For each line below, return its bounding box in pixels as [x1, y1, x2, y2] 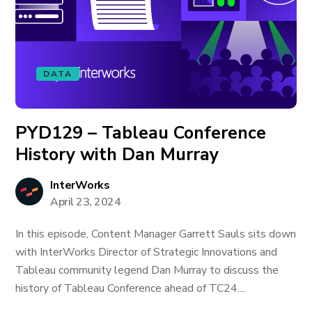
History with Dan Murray [15, 143, 219, 166]
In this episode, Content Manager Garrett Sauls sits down [15, 226, 297, 242]
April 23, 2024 [50, 194, 121, 210]
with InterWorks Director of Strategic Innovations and [15, 244, 278, 260]
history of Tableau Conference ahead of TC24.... [15, 281, 247, 296]
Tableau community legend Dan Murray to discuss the [15, 263, 279, 278]
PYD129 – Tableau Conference [15, 121, 267, 145]
